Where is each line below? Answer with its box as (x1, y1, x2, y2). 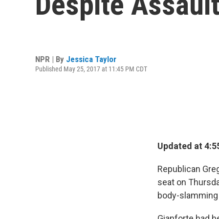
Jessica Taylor (66, 54, 116, 64)
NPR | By (35, 54, 66, 64)
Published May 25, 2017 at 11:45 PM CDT (35, 65, 147, 73)
